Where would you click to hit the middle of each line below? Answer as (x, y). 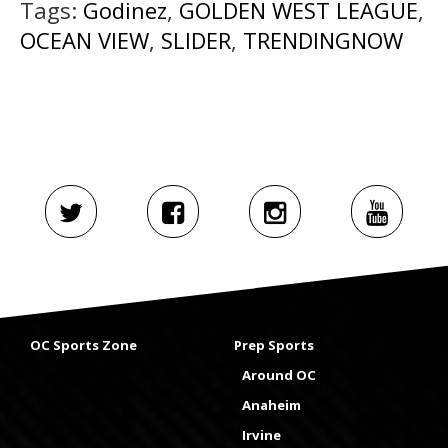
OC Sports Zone (83, 344)
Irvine (261, 434)
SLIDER (196, 40)
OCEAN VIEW (84, 40)
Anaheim (271, 404)
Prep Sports (274, 344)
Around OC (279, 374)
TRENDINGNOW (323, 40)
